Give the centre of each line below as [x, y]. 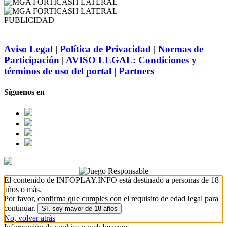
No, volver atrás [30, 218]
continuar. [21, 208]
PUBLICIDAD [29, 20]
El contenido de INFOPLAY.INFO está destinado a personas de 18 [111, 180]
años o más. [23, 189]
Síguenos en [24, 92]
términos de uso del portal [58, 71]
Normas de [181, 49]
